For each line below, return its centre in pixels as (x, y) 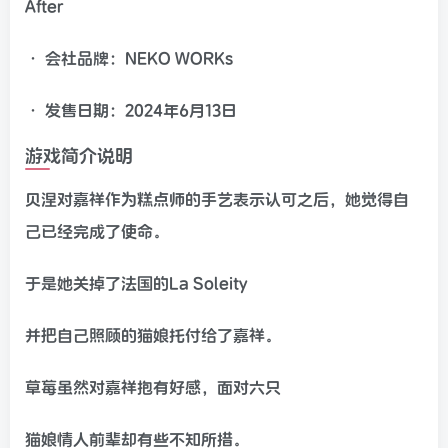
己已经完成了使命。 (97, 230)
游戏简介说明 (79, 155)
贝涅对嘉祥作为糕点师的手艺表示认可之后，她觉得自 (217, 198)
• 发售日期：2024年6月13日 (131, 109)
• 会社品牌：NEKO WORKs (129, 57)
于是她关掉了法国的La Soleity (136, 282)
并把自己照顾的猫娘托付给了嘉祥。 (153, 334)
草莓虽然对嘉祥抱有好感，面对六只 (153, 386)
